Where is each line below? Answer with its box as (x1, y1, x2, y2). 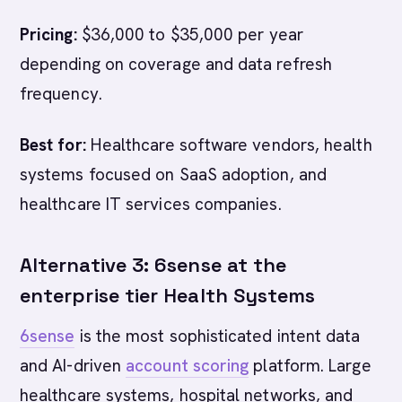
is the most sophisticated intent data (74, 325, 361, 347)
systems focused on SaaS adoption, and (20, 163, 327, 186)
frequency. (20, 83, 102, 105)
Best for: (20, 134, 86, 156)
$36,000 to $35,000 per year (76, 23, 303, 46)
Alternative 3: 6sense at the (20, 252, 287, 277)
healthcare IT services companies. (20, 193, 282, 215)
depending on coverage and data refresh (20, 53, 333, 75)
